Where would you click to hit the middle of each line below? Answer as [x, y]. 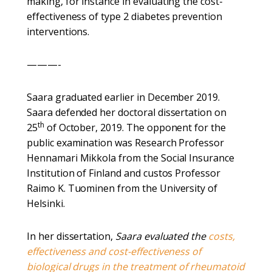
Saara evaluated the [162, 236]
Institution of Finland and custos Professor [124, 173]
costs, [222, 236]
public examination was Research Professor [126, 143]
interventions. [58, 32]
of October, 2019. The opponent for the [135, 127]
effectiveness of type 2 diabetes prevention [124, 16]
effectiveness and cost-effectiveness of [114, 251]
